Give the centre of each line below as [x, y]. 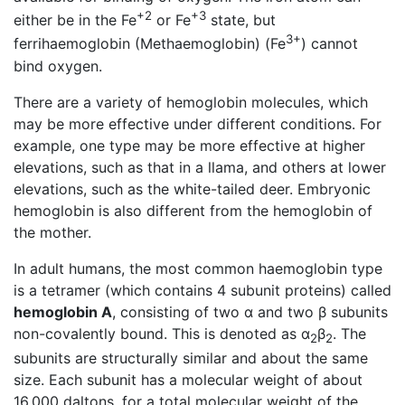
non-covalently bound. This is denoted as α [162, 333]
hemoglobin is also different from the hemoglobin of [193, 210]
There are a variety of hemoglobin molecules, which [191, 102]
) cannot [330, 44]
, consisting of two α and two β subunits [250, 311]
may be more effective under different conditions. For [198, 123]
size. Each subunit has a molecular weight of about [188, 379]
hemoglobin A [63, 311]
